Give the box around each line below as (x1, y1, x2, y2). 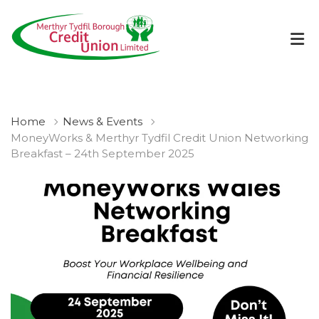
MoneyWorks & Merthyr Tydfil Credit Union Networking (11, 131, 308, 145)
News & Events (63, 115, 142, 128)
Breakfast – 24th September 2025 (11, 147, 194, 160)
